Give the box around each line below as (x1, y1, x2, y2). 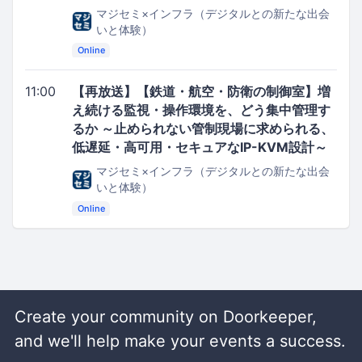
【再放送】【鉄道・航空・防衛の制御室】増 (72, 83, 330, 100)
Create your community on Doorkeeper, (14, 306, 317, 326)
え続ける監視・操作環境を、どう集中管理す (72, 102, 330, 119)
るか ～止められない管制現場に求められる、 (72, 120, 334, 137)
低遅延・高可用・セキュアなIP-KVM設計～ (72, 139, 327, 156)
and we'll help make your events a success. (14, 330, 346, 351)
